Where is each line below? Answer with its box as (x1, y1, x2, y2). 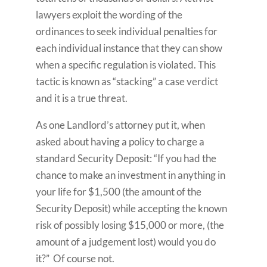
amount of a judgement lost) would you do (35, 235, 216, 248)
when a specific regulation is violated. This (35, 58, 216, 71)
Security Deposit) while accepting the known (35, 202, 227, 215)
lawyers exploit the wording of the (35, 8, 182, 21)
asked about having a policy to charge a (35, 135, 204, 148)
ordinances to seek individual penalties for (35, 25, 218, 38)
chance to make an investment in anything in (35, 169, 225, 181)
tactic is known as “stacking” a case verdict (35, 75, 218, 88)
